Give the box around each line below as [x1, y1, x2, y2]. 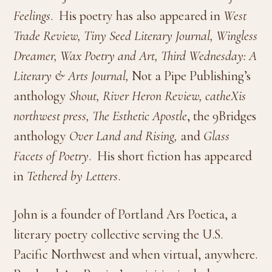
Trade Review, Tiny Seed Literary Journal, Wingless [13, 27, 258, 44]
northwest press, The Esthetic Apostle [13, 107, 188, 124]
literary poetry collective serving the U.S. [13, 226, 223, 242]
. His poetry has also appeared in [50, 7, 224, 24]
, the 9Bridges [187, 107, 257, 124]
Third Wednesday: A [161, 47, 257, 64]
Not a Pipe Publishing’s [132, 67, 251, 84]
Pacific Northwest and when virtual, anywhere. [13, 246, 258, 262]
